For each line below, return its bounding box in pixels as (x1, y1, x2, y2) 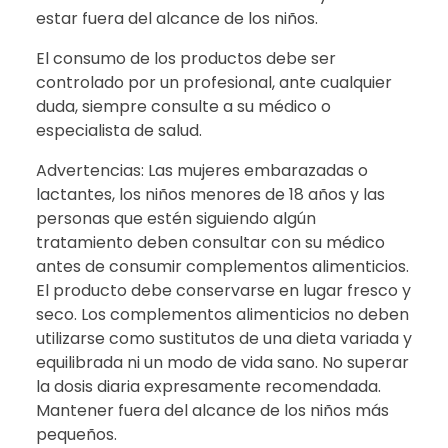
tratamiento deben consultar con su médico (36, 230, 385, 254)
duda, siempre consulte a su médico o (36, 94, 331, 118)
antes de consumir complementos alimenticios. (36, 254, 409, 278)
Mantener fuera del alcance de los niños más (36, 398, 389, 422)
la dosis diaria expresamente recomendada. (36, 374, 381, 398)
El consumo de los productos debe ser (36, 46, 336, 70)
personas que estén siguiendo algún (36, 206, 316, 230)
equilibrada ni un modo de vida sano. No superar (36, 350, 409, 374)
